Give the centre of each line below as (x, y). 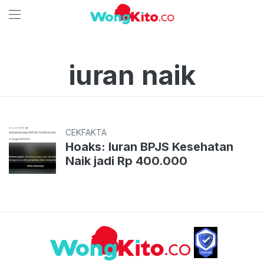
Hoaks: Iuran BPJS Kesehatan (149, 147)
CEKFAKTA (86, 132)
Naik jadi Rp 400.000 (126, 161)
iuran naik (132, 75)
